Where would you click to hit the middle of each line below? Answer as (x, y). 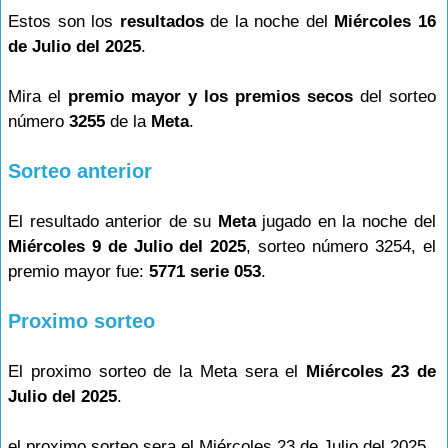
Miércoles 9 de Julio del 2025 (127, 246)
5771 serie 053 (205, 271)
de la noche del (269, 21)
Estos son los (64, 21)
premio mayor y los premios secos (210, 96)
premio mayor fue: (78, 271)
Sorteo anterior (80, 171)
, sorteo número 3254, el (341, 246)
